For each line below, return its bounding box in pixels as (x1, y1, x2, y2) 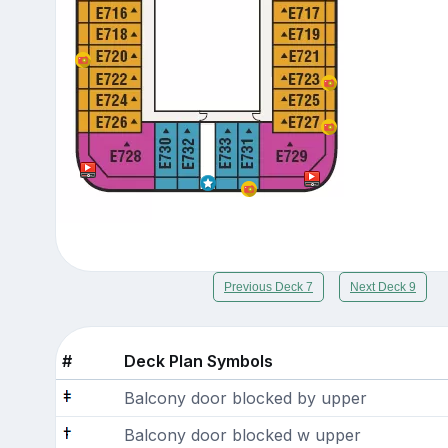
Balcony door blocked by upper (123, 387, 367, 408)
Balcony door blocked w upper (123, 424, 361, 445)
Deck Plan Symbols (123, 350, 273, 371)
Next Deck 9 (350, 279, 416, 294)
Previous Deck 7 (224, 279, 313, 294)
